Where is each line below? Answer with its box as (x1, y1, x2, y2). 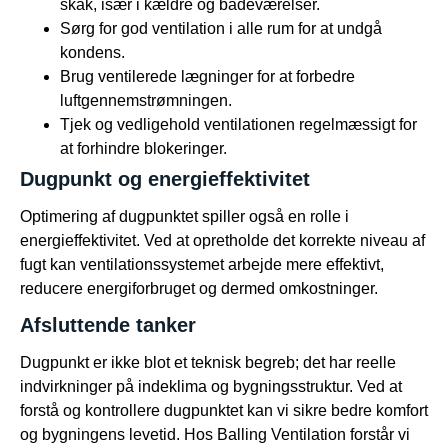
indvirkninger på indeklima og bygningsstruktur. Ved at (20, 378, 402, 396)
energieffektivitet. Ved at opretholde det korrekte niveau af (20, 231, 425, 249)
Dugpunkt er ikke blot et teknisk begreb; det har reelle (20, 354, 396, 372)
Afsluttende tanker (20, 314, 196, 337)
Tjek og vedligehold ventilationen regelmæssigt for (60, 115, 417, 133)
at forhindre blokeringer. (60, 139, 227, 157)
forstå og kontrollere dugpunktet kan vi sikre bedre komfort (20, 402, 428, 420)
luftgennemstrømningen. (60, 91, 232, 109)
